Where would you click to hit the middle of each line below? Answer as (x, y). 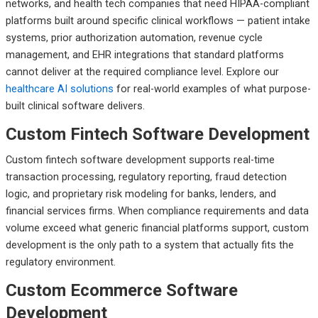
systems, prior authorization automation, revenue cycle (134, 37)
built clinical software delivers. (75, 105)
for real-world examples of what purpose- (212, 88)
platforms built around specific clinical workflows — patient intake (158, 20)
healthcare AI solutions (59, 88)
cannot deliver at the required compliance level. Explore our (142, 71)
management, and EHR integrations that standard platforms (144, 54)
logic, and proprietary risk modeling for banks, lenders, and (141, 193)
